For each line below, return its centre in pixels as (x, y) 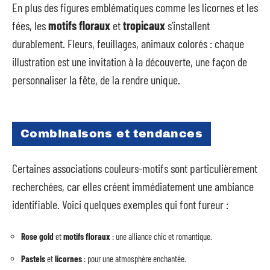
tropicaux (144, 25)
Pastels (33, 259)
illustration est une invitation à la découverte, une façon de (130, 61)
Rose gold (37, 236)
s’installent (187, 25)
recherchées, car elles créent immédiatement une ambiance (133, 186)
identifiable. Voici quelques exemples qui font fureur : (120, 204)
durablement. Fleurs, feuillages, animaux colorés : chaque (128, 43)
